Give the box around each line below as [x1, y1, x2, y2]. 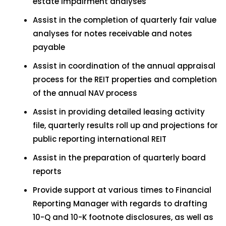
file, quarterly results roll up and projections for [33, 120, 218, 131]
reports [33, 166, 62, 177]
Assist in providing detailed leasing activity [33, 106, 205, 117]
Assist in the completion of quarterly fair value [33, 15, 216, 25]
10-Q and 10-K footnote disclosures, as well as [33, 212, 213, 222]
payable [33, 42, 65, 52]
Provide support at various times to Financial [33, 185, 211, 195]
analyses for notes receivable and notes [33, 28, 192, 39]
